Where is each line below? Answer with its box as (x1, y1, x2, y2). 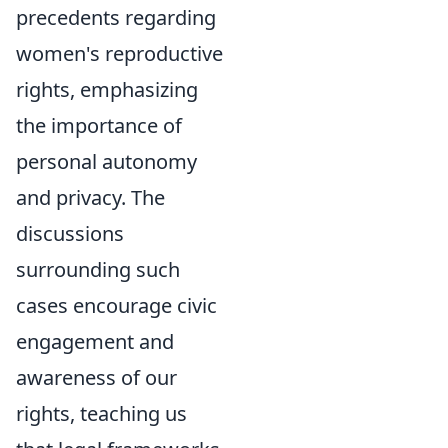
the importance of (16, 112, 182, 139)
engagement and (16, 328, 174, 355)
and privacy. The (16, 184, 165, 211)
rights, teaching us (16, 400, 187, 427)
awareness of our (16, 364, 177, 391)
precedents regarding (16, 4, 216, 31)
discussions (16, 220, 124, 247)
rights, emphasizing (16, 76, 198, 103)
